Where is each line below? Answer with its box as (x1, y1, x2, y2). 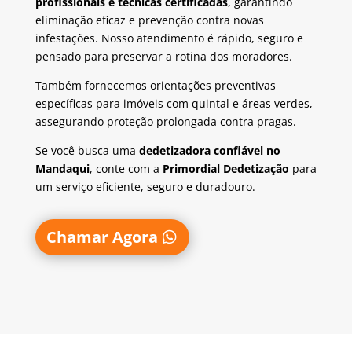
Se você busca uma (35, 143, 139, 159)
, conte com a (89, 161, 163, 177)
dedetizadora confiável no (138, 143, 280, 159)
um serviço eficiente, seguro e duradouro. (35, 179, 255, 195)
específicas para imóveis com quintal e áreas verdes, (35, 96, 313, 112)
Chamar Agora (46, 226, 158, 248)
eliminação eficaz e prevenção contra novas (35, 13, 264, 28)
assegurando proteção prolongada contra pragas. (35, 114, 296, 130)
